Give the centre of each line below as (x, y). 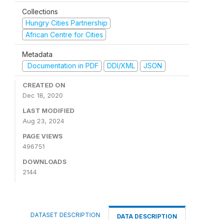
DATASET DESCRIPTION (65, 215)
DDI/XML (121, 66)
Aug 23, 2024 (43, 121)
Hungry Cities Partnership (66, 23)
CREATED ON (44, 85)
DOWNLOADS (45, 161)
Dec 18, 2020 (43, 95)
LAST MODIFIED (49, 110)
